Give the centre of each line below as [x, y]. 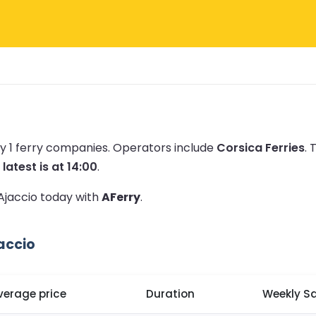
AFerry [121, 197]
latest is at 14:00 [50, 166]
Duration [170, 294]
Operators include [165, 147]
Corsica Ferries [261, 147]
